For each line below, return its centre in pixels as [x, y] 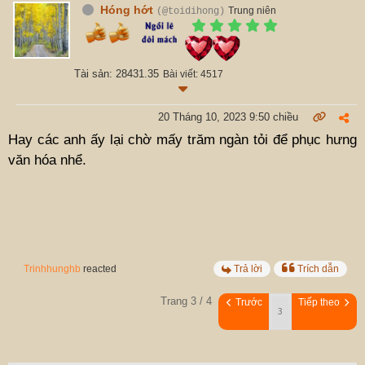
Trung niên [252, 10]
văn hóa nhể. [47, 160]
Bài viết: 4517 [193, 74]
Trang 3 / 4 [186, 301]
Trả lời [248, 268]
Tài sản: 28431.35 [117, 73]
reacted [99, 268]
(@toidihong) [191, 11]
